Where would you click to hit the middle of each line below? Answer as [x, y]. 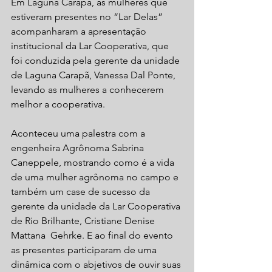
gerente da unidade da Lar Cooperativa [97, 206]
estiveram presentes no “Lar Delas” [88, 17]
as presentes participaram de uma [85, 250]
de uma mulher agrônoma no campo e [96, 177]
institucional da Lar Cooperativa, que [91, 46]
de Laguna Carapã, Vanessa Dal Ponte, [94, 75]
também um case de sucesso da [82, 192]
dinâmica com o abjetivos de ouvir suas [97, 264]
